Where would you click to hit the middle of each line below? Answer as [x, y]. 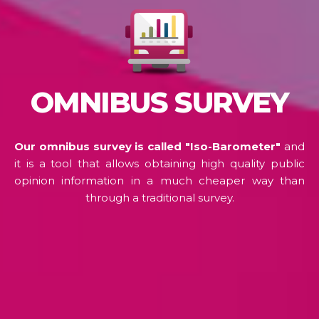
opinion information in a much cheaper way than [159, 181]
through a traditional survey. [159, 198]
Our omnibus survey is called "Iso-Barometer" [148, 147]
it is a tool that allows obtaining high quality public [159, 164]
